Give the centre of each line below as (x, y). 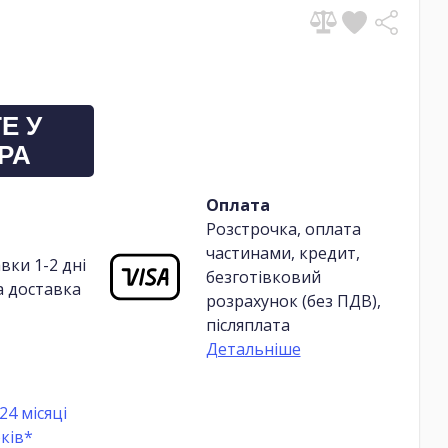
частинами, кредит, (282, 252)
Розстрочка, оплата (283, 228)
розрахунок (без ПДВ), (293, 300)
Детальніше (253, 348)
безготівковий (263, 276)
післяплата (247, 324)
